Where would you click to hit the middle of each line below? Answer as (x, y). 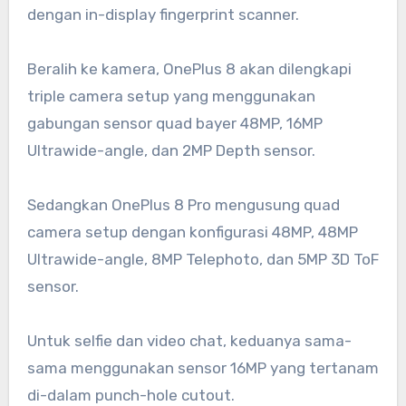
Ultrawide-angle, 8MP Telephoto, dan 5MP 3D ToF (203, 259)
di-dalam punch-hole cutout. (130, 395)
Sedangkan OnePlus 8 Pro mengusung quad (183, 204)
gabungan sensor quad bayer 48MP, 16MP (174, 123)
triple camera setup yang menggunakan (171, 96)
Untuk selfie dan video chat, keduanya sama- (189, 340)
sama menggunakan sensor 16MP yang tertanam (203, 367)
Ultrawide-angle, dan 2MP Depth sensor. (171, 150)
